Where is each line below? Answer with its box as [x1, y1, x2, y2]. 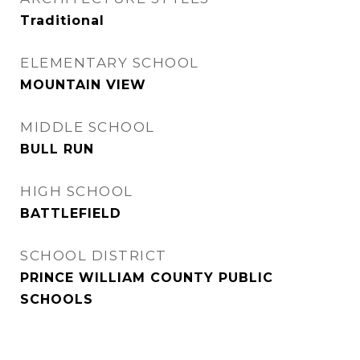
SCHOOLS [20, 292, 93, 307]
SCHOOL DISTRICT [20, 247, 167, 264]
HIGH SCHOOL [20, 183, 133, 199]
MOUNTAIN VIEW [20, 77, 146, 92]
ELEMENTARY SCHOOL [20, 55, 199, 71]
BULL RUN [20, 141, 94, 157]
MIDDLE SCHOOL [20, 119, 155, 135]
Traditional [20, 13, 104, 28]
